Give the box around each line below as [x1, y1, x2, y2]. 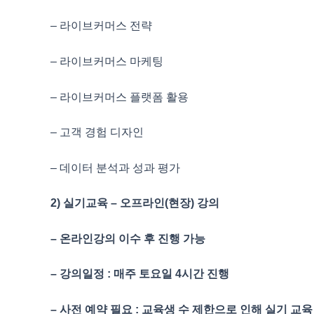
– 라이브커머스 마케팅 [50, 55, 163, 67]
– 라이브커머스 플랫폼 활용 [50, 90, 189, 103]
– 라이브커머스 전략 [50, 20, 152, 32]
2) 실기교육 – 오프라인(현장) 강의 [50, 197, 219, 210]
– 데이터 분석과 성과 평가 [50, 161, 180, 174]
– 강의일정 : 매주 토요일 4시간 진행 [50, 268, 229, 280]
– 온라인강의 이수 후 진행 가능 [50, 232, 205, 245]
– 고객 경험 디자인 [50, 126, 144, 139]
